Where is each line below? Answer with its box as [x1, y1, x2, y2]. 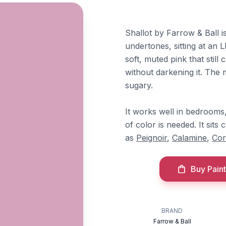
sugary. [125, 80, 153, 90]
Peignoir [136, 133, 167, 143]
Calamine [172, 133, 207, 143]
